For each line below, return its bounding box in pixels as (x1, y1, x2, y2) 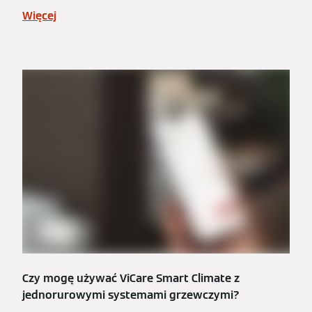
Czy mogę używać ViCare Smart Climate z (22, 271, 240, 286)
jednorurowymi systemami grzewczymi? (22, 288, 240, 302)
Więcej (22, 8, 56, 23)
